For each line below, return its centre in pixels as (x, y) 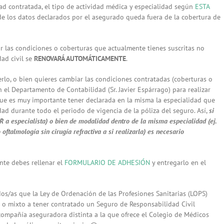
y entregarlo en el (178, 163)
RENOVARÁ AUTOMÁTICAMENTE (80, 59)
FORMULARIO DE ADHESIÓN (107, 163)
